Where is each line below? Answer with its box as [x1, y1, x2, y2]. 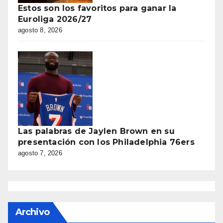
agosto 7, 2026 [18, 149, 62, 157]
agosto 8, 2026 [18, 26, 62, 34]
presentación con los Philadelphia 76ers [18, 137, 195, 147]
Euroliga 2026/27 [18, 14, 92, 24]
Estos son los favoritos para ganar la [18, 3, 177, 13]
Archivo [15, 206, 49, 218]
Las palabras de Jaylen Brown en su [18, 126, 175, 136]
